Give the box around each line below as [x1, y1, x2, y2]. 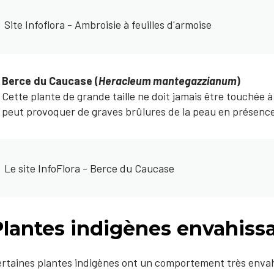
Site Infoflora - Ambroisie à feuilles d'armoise [4, 17, 212, 31]
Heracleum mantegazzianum [98, 74, 237, 87]
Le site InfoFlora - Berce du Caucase [4, 161, 174, 175]
